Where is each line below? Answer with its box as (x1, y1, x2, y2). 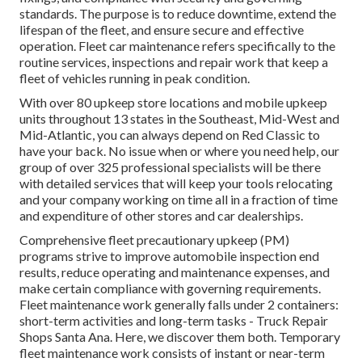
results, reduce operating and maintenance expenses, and (19, 263, 330, 280)
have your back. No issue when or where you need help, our (19, 142, 339, 158)
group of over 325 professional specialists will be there (19, 158, 321, 175)
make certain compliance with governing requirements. (19, 280, 321, 296)
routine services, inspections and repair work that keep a (19, 53, 328, 69)
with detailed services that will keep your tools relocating (19, 175, 333, 191)
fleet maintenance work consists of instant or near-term (19, 344, 325, 360)
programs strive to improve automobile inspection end (19, 247, 319, 263)
